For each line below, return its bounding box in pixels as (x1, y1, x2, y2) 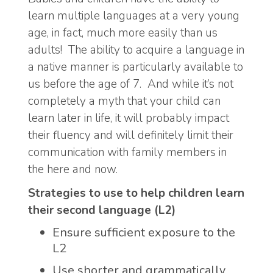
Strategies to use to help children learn (28, 185, 244, 201)
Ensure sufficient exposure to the (52, 224, 235, 241)
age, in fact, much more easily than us (28, 25, 218, 41)
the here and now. (28, 161, 118, 178)
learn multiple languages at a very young (28, 8, 239, 24)
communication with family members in (28, 144, 227, 161)
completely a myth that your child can (28, 93, 221, 110)
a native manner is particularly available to (28, 59, 243, 76)
